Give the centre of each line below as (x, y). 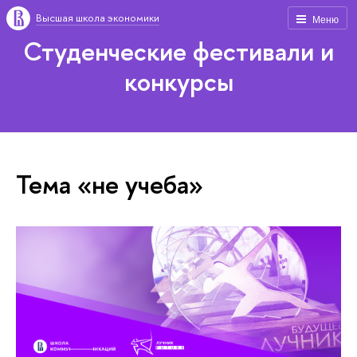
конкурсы (178, 81)
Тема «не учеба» (110, 184)
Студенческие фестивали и (178, 51)
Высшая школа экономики (98, 18)
